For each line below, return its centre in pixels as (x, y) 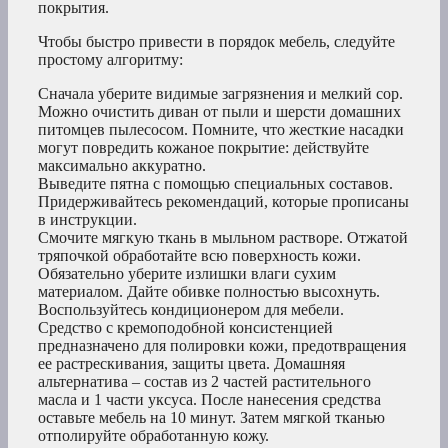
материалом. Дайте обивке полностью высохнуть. (209, 292)
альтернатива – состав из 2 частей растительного (204, 382)
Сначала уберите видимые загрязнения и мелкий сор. (220, 94)
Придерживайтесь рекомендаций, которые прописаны (223, 202)
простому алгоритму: (110, 60)
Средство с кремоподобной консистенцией (185, 328)
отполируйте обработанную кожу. (153, 436)
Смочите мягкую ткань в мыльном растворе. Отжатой (223, 238)
